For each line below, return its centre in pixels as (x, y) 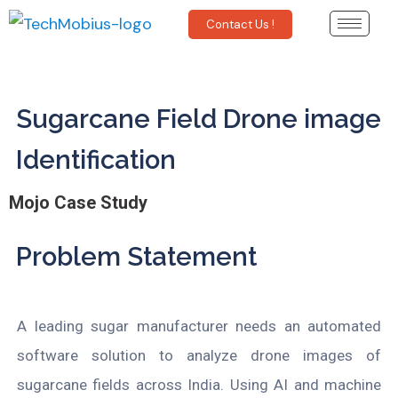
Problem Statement (136, 257)
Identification (96, 160)
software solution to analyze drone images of (199, 355)
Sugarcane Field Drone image (199, 119)
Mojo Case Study (78, 203)
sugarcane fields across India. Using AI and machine (199, 384)
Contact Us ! (241, 24)
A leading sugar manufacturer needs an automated (199, 326)
